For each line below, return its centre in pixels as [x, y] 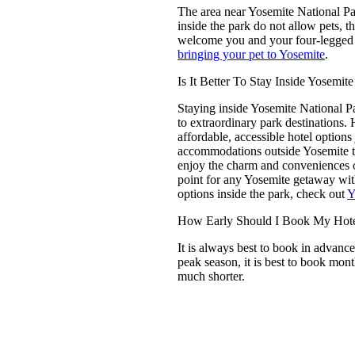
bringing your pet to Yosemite [251, 55]
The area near [213, 12]
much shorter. [211, 277]
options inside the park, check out [262, 194]
